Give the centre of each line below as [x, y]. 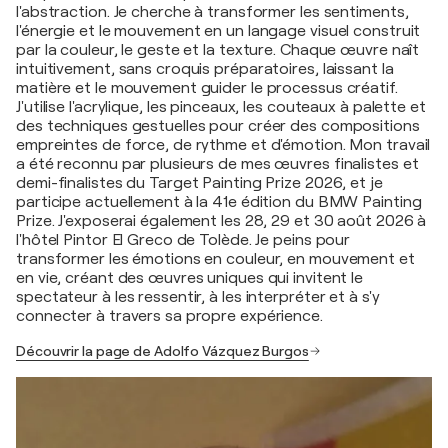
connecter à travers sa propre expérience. [169, 315]
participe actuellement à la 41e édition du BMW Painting [219, 201]
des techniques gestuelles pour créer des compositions [218, 125]
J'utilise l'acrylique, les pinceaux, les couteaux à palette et [221, 106]
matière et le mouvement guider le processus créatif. [207, 87]
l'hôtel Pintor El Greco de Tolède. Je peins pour [183, 239]
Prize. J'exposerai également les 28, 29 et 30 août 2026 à [221, 220]
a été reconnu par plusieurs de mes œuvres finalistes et [217, 163]
